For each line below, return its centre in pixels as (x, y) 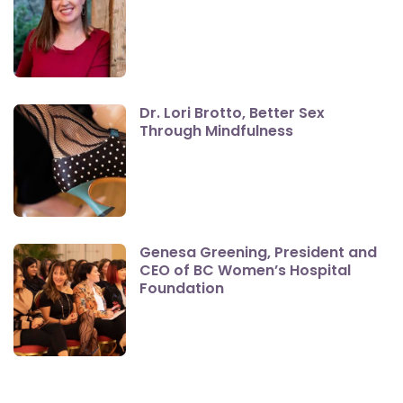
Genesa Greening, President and (258, 252)
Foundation (182, 288)
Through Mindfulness (216, 130)
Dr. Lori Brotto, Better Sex (232, 112)
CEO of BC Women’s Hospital (245, 270)
